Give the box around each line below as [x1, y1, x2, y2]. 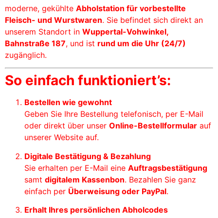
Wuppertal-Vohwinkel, [82, 26, 168, 36]
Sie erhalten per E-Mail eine [24, 163, 128, 173]
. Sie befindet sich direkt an [102, 15, 203, 25]
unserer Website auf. [24, 132, 99, 143]
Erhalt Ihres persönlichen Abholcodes [24, 205, 168, 215]
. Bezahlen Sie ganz [125, 174, 196, 184]
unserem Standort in [5, 26, 82, 36]
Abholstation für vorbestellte [76, 3, 186, 13]
